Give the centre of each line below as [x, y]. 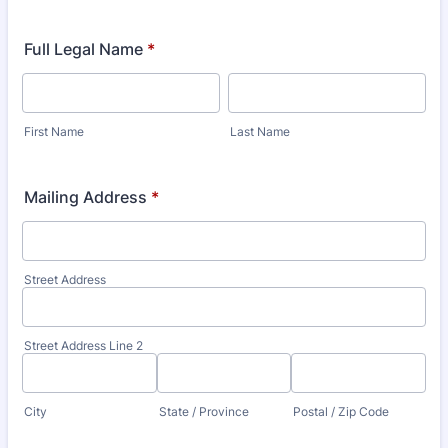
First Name [54, 131]
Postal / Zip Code [341, 411]
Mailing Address [85, 197]
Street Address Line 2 [83, 345]
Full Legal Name [83, 49]
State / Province [203, 411]
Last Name [260, 131]
